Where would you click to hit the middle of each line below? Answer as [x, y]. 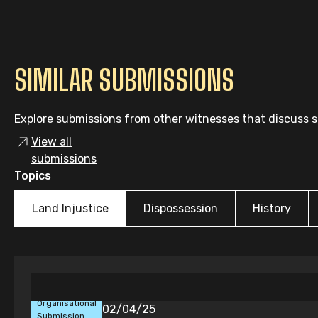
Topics [33, 176]
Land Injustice [70, 208]
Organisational [67, 303]
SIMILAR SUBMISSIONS [124, 80]
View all [51, 142]
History [272, 208]
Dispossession [181, 208]
